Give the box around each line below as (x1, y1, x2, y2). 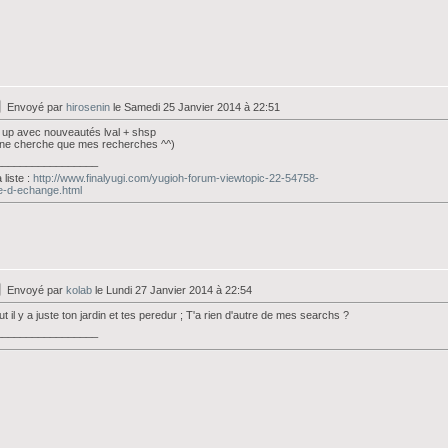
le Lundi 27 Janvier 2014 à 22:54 (92, 284, 252, 296)
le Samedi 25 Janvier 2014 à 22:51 (110, 101, 280, 113)
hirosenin (66, 101, 110, 113)
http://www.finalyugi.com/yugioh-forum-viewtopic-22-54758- (33, 172, 319, 184)
